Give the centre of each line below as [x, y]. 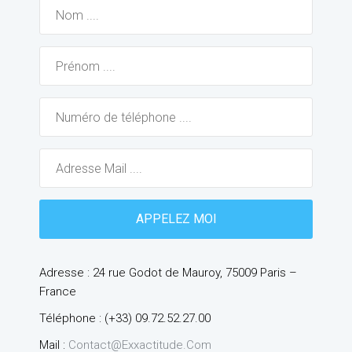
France [58, 292]
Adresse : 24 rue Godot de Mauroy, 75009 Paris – [168, 273]
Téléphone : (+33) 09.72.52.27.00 [125, 319]
